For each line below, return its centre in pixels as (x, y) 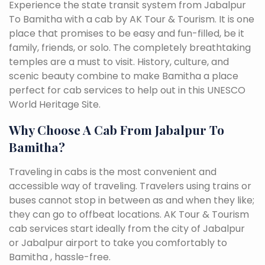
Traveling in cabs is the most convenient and (113, 172)
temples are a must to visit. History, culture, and (119, 62)
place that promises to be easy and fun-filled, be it (127, 33)
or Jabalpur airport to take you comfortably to (118, 243)
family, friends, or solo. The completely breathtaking (130, 47)
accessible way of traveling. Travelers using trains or (130, 186)
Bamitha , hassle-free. (60, 257)
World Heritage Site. (55, 104)
